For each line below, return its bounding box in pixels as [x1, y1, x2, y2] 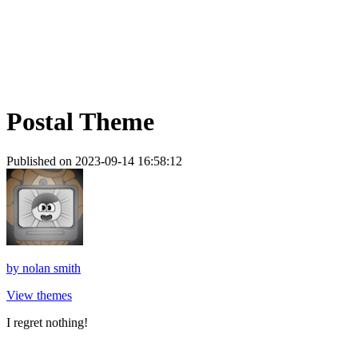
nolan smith [22, 261, 81, 275]
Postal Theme [6, 107, 154, 137]
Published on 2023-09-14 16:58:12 [6, 153, 182, 168]
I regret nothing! [6, 315, 88, 329]
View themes [6, 288, 72, 302]
